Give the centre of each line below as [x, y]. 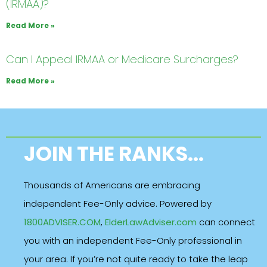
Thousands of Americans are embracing [112, 185]
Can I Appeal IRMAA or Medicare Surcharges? [122, 60]
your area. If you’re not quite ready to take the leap [136, 259]
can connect [226, 222]
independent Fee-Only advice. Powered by [118, 204]
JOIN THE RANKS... [114, 154]
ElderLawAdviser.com [151, 222]
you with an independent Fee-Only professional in [133, 241]
